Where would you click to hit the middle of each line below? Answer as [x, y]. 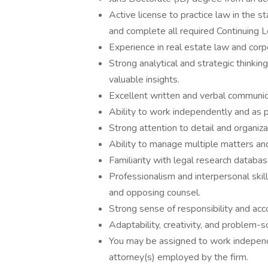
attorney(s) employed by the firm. [179, 257]
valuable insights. [144, 80]
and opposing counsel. [155, 193]
